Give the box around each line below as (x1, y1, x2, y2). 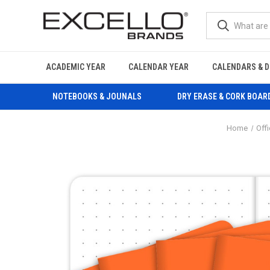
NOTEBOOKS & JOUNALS (52, 91, 142, 101)
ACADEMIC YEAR (46, 62, 106, 72)
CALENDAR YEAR (128, 62, 189, 72)
